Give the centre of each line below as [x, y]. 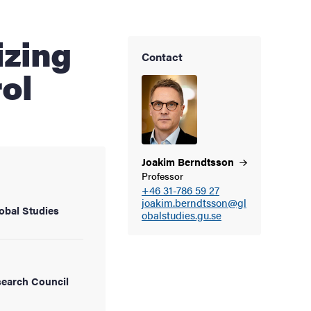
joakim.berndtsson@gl [194, 202]
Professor [162, 175]
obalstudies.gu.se [182, 215]
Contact [162, 56]
